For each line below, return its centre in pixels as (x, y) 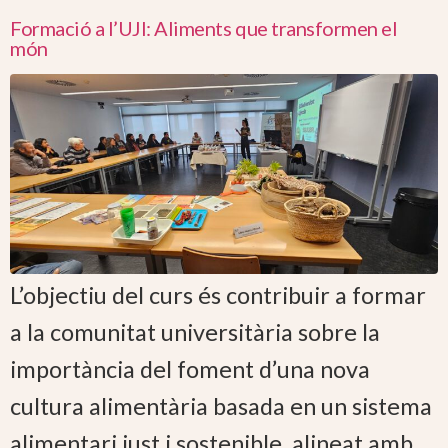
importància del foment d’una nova (190, 369)
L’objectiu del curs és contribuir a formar (218, 295)
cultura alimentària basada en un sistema (221, 406)
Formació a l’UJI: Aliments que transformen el (204, 28)
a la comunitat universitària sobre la (195, 332)
